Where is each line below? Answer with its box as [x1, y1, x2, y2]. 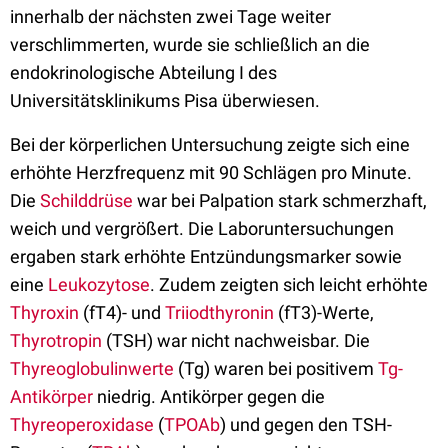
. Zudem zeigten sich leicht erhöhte [150, 274, 428, 295]
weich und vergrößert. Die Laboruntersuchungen [10, 218, 394, 239]
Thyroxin [10, 302, 79, 323]
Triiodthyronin [165, 302, 274, 323]
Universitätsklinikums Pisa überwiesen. [10, 90, 328, 111]
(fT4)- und [79, 302, 165, 323]
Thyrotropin [10, 330, 102, 351]
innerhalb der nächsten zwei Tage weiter [10, 6, 331, 27]
